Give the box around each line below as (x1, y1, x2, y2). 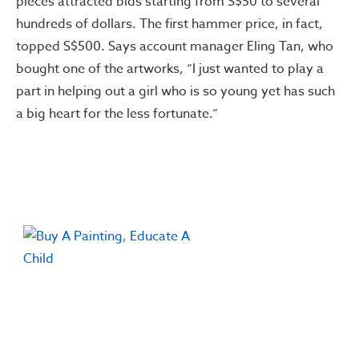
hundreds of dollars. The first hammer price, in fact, (16, 14, 323, 34)
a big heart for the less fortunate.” (16, 104, 218, 123)
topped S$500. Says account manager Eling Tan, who (16, 37, 333, 56)
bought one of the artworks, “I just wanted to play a (16, 59, 324, 79)
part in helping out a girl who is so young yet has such (16, 82, 335, 101)
